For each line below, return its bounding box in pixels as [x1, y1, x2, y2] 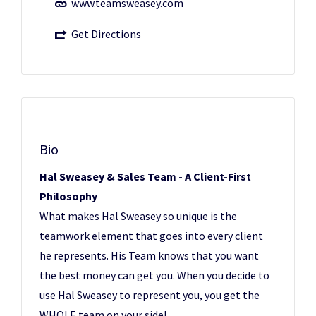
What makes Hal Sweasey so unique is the [39, 209, 237, 223]
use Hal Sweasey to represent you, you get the [39, 288, 260, 302]
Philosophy [39, 189, 97, 203]
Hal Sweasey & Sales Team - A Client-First [39, 169, 251, 183]
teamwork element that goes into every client [39, 229, 263, 243]
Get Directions [71, 27, 141, 41]
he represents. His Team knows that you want [39, 248, 259, 262]
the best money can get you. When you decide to [39, 268, 269, 282]
